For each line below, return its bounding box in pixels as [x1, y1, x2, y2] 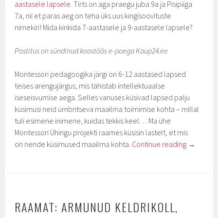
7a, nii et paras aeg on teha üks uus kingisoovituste [15, 11, 172, 20]
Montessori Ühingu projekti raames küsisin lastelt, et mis [15, 127, 188, 137]
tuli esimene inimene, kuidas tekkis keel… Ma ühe [15, 116, 171, 126]
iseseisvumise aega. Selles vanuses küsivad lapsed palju [15, 92, 190, 102]
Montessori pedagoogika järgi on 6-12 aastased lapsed [15, 69, 186, 79]
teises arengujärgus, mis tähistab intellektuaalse [15, 81, 165, 91]
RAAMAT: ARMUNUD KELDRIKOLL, [15, 198, 179, 216]
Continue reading [132, 139, 188, 149]
